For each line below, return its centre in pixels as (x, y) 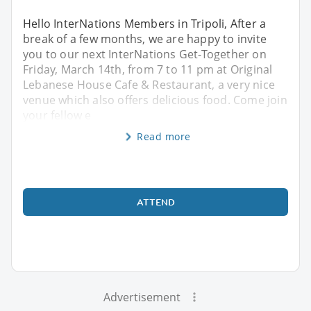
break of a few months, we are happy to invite (145, 39)
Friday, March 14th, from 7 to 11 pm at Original (148, 69)
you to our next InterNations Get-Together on (145, 54)
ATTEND (155, 202)
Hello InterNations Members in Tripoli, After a (145, 23)
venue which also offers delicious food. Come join (155, 100)
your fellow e (57, 115)
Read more (164, 136)
